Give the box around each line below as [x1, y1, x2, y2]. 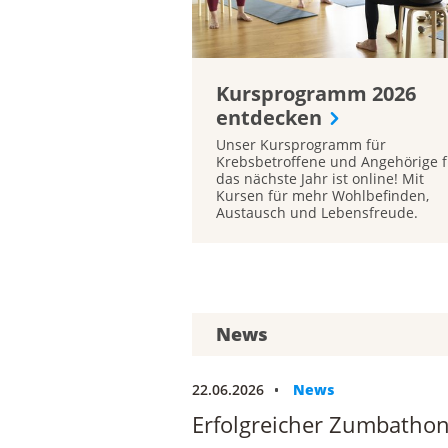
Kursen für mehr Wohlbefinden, [216, 186, 429, 206]
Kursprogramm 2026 [216, 80, 416, 108]
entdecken [216, 104, 322, 132]
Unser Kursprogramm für [216, 135, 386, 155]
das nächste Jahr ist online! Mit [216, 169, 424, 189]
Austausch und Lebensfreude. [216, 203, 418, 223]
